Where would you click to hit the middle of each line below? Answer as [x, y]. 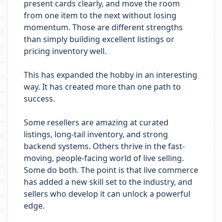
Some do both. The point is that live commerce [111, 170]
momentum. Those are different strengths [103, 27]
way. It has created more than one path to [102, 87]
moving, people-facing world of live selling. [104, 158]
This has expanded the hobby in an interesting [111, 75]
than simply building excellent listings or [99, 39]
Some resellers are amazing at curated [96, 122]
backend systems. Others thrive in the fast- [104, 146]
